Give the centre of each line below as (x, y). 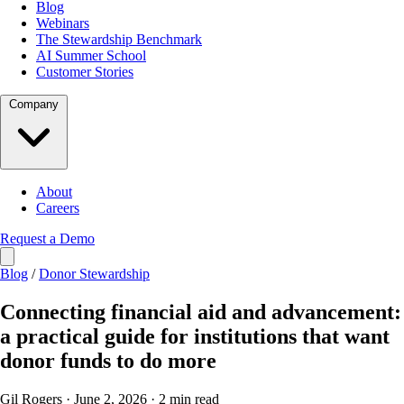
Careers (58, 208)
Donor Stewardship (94, 274)
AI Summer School (91, 55)
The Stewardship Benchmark (119, 39)
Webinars (63, 23)
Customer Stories (85, 72)
